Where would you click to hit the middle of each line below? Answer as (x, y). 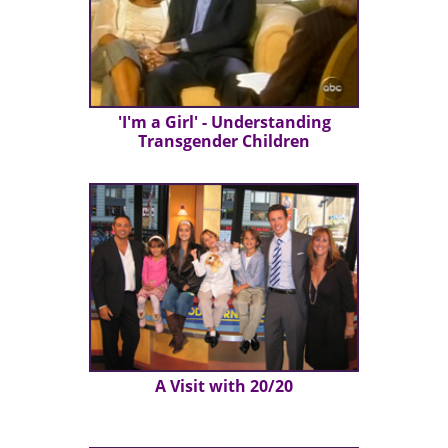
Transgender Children (224, 141)
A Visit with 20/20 (224, 386)
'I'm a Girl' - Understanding (224, 122)
